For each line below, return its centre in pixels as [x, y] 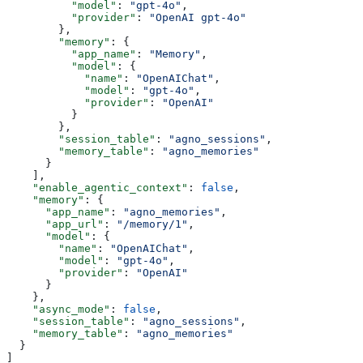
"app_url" [55, 224]
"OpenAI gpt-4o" [198, 17]
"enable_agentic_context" [97, 187]
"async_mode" [58, 309]
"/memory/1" [152, 224]
